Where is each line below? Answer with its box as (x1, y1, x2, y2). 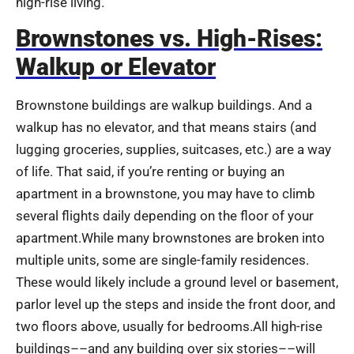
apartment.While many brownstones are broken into (16, 230, 325, 247)
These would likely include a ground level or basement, (16, 274, 338, 291)
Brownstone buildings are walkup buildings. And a (16, 97, 312, 114)
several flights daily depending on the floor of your (16, 208, 314, 224)
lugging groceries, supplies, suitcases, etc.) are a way (16, 141, 331, 158)
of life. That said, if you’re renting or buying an (16, 164, 284, 180)
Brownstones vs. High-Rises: (16, 24, 322, 53)
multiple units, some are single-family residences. (16, 252, 309, 269)
